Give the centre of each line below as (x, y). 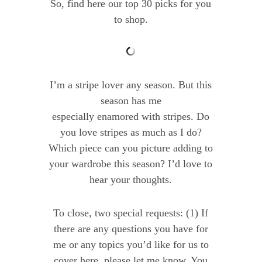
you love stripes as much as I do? (131, 132)
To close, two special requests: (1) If (131, 213)
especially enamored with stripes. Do (131, 117)
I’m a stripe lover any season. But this (131, 85)
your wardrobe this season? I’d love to (131, 164)
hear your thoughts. (131, 180)
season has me (131, 101)
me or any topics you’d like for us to (131, 245)
